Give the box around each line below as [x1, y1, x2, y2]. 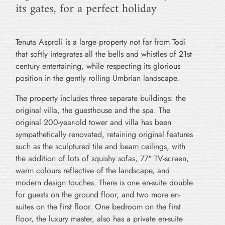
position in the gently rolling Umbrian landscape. [16, 72, 179, 84]
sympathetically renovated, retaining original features [16, 129, 193, 141]
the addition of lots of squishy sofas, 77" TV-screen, [16, 153, 189, 165]
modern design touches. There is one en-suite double [16, 177, 193, 189]
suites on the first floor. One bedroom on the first [16, 201, 181, 213]
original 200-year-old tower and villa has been [16, 117, 171, 129]
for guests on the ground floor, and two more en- [16, 189, 180, 201]
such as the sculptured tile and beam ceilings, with [16, 141, 185, 153]
